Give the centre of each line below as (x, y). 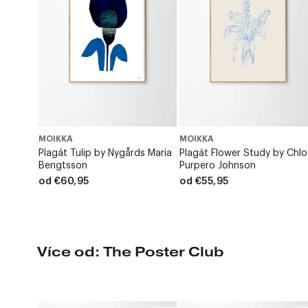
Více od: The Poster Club (131, 252)
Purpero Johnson (218, 166)
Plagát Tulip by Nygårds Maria (105, 154)
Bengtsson (63, 166)
